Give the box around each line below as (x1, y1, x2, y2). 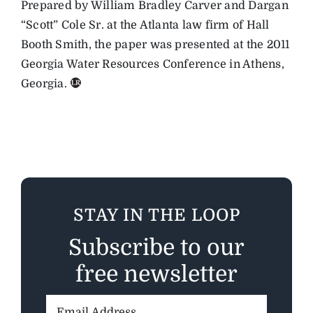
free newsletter (75, 261, 238, 287)
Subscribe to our (68, 234, 245, 261)
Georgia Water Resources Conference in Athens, (20, 57, 284, 71)
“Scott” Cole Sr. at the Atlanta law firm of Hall (20, 18, 270, 31)
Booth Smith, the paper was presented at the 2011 (20, 38, 290, 51)
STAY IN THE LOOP (73, 205, 240, 225)
